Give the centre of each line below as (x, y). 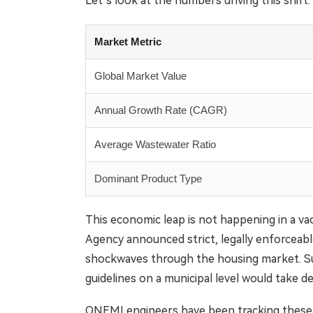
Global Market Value (140, 75)
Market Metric (128, 41)
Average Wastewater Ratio (155, 144)
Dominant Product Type (148, 178)
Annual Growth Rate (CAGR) (161, 110)
